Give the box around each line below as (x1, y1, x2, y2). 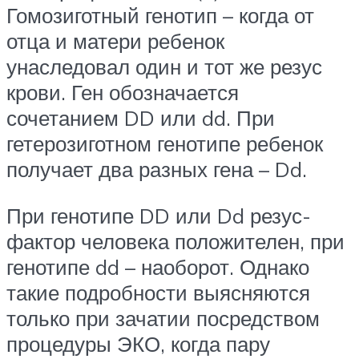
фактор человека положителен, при (6, 228, 345, 254)
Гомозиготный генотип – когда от (6, 2, 314, 29)
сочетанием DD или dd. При (6, 105, 275, 131)
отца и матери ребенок (6, 28, 224, 54)
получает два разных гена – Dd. (6, 156, 307, 183)
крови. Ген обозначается (6, 79, 239, 106)
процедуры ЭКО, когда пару (6, 330, 270, 357)
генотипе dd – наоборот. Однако (6, 253, 309, 280)
